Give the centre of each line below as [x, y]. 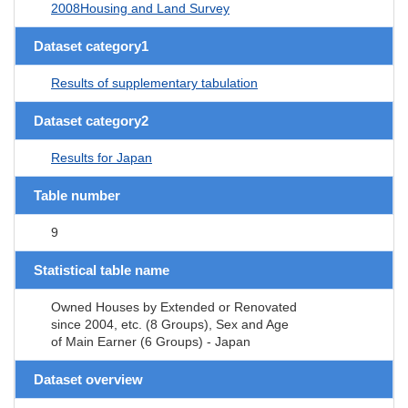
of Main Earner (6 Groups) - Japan [151, 341]
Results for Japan [102, 157]
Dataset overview [88, 379]
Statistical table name [102, 270]
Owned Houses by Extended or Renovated [174, 306]
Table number [77, 195]
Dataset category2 [91, 120]
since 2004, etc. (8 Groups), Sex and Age [170, 324]
